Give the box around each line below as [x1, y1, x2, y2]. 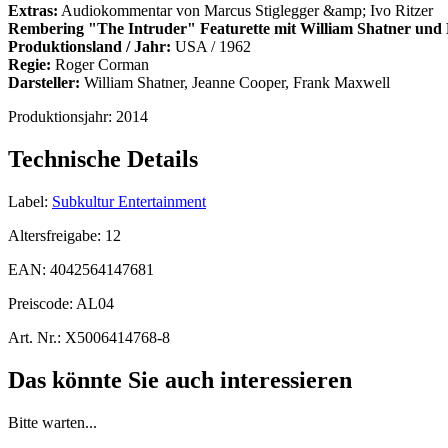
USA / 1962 [171, 38, 251, 56]
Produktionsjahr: [8, 108, 116, 126]
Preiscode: [8, 294, 76, 312]
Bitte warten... [8, 413, 97, 431]
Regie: [8, 56, 51, 74]
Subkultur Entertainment [52, 192, 206, 210]
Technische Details [8, 146, 198, 173]
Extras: [8, 2, 58, 20]
